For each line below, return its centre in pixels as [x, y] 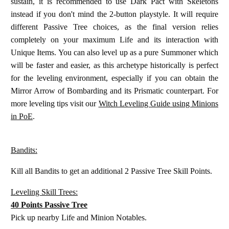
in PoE [22, 116]
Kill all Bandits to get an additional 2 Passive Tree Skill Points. [111, 171]
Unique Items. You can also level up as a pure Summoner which [114, 52]
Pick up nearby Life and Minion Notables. [81, 217]
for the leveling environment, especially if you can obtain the [114, 78]
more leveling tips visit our [55, 103]
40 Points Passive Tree [49, 204]
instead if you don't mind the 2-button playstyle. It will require [114, 14]
